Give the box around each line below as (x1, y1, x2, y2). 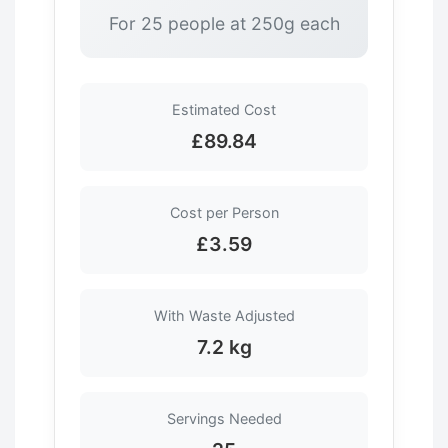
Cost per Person (169, 203, 279, 221)
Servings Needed (166, 409, 282, 427)
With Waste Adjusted (153, 306, 295, 324)
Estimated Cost (172, 100, 276, 118)
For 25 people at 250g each (108, 12, 340, 34)
